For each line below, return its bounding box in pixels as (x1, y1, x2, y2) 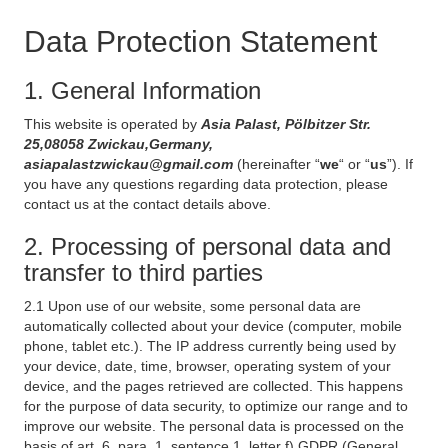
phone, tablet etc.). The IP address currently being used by (24, 338, 396, 354)
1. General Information (24, 77, 261, 104)
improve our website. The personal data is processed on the (24, 418, 404, 434)
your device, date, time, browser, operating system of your (24, 358, 391, 374)
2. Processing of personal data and (24, 233, 391, 260)
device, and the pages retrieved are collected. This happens (24, 378, 403, 394)
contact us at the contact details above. (24, 196, 271, 212)
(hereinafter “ (237, 156, 320, 172)
